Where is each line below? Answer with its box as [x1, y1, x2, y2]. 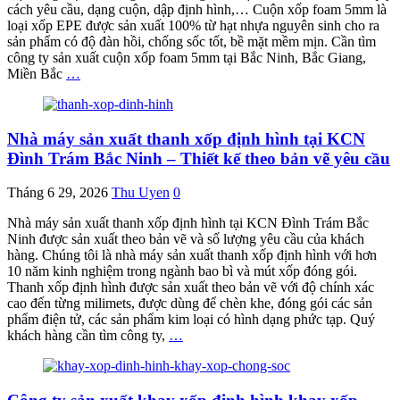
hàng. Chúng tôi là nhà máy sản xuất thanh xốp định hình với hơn [7, 247, 377, 263]
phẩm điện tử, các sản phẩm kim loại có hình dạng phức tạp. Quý [7, 312, 375, 328]
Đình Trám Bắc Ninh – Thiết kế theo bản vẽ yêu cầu [7, 148, 390, 168]
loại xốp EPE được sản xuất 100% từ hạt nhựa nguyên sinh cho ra [7, 17, 379, 33]
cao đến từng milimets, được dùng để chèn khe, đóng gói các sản [7, 296, 372, 312]
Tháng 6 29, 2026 [7, 185, 108, 201]
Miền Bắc [7, 65, 66, 81]
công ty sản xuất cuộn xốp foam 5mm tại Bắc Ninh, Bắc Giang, [7, 49, 366, 65]
